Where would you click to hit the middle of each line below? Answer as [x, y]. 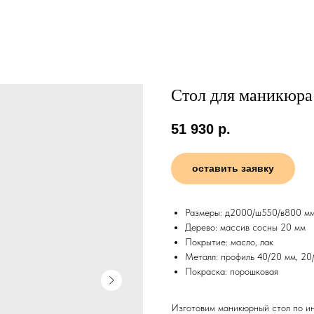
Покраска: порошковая [232, 272]
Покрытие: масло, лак [229, 242]
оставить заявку [233, 169]
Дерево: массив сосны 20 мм [245, 227]
